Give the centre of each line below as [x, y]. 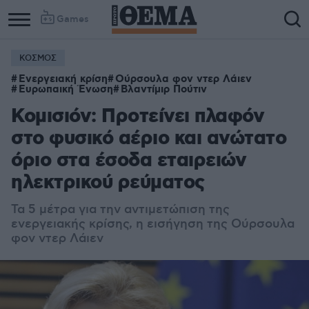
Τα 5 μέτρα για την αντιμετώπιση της [120, 210]
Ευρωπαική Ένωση [66, 90]
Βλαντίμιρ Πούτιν [164, 90]
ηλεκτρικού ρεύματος [108, 183]
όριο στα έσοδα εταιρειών [129, 161]
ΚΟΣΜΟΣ [38, 58]
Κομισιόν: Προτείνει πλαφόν [138, 117]
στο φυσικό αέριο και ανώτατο [149, 139]
